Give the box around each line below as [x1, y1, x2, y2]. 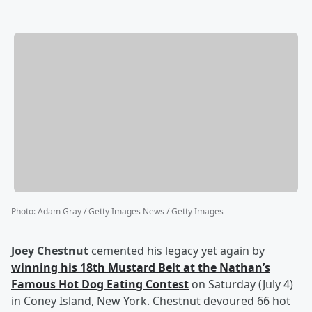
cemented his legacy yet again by [88, 243, 265, 259]
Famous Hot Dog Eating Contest [11, 276, 189, 292]
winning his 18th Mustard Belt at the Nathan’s [11, 260, 270, 276]
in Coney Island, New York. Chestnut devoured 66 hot [11, 293, 290, 309]
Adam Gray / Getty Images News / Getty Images [38, 205, 224, 218]
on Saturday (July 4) [189, 276, 293, 292]
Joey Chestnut [11, 243, 88, 259]
